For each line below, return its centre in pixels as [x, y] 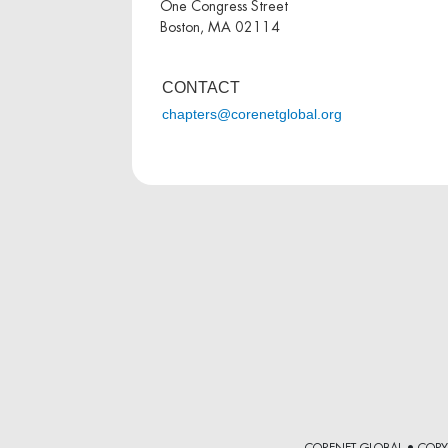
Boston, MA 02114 [219, 26]
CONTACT [201, 87]
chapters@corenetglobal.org [252, 114]
